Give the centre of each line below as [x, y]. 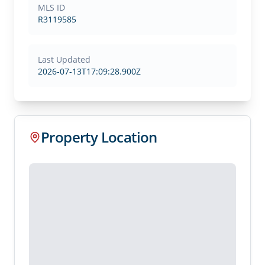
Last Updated [64, 59]
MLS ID [51, 7]
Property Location [99, 137]
